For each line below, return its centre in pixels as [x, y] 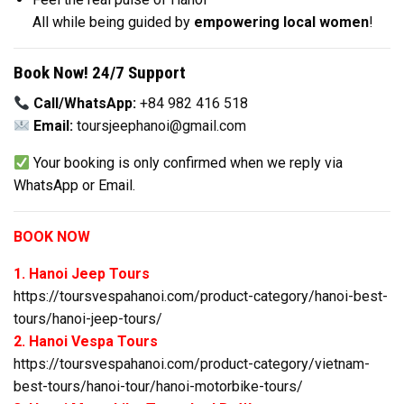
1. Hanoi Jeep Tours [82, 274]
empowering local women [281, 22]
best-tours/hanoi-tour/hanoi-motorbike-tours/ [158, 387]
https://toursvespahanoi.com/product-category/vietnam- [192, 364]
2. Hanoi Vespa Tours [86, 342]
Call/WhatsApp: [85, 104]
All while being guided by [113, 22]
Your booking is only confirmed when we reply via [187, 163]
